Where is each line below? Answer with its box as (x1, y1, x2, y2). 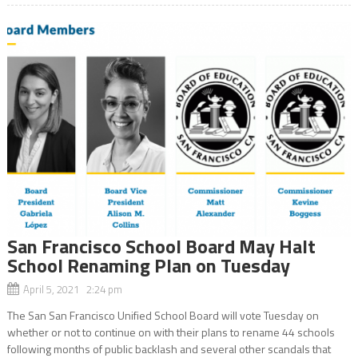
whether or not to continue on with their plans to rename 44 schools (6, 323, 335, 340)
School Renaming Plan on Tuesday (6, 250, 290, 280)
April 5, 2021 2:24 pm (22, 280, 122, 297)
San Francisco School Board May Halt (6, 231, 316, 261)
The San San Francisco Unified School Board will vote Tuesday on (6, 306, 319, 324)
